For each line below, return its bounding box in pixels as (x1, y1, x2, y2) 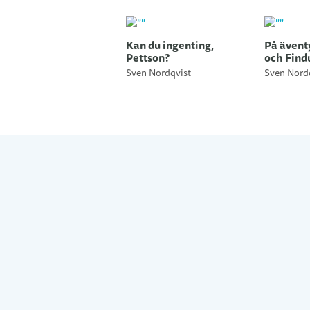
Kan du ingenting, (126, 37, 214, 54)
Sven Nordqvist (126, 66, 191, 80)
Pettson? (126, 50, 170, 66)
